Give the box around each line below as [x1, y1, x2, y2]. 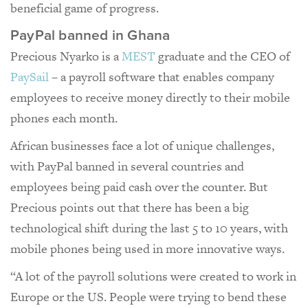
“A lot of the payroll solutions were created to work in [10, 267, 296, 285]
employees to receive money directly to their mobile [10, 88, 290, 106]
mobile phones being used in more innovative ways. [10, 239, 287, 257]
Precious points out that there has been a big [10, 198, 249, 216]
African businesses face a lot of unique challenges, [10, 136, 274, 154]
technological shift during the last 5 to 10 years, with [10, 219, 288, 236]
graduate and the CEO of [155, 47, 290, 65]
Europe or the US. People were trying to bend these [10, 287, 287, 305]
